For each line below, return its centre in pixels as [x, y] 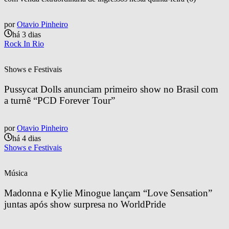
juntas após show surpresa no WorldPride [85, 204]
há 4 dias [27, 139]
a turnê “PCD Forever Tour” [60, 100]
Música [16, 173]
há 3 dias [27, 34]
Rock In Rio [24, 43]
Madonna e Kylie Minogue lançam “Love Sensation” [109, 193]
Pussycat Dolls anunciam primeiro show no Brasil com [112, 89]
